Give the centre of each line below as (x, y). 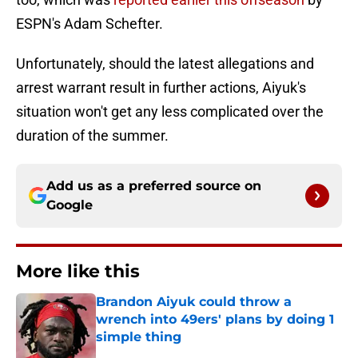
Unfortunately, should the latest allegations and (165, 64)
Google (70, 205)
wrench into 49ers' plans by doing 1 (215, 320)
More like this (78, 272)
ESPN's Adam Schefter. (89, 24)
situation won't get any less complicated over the (170, 112)
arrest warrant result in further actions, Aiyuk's (161, 88)
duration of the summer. (92, 136)
